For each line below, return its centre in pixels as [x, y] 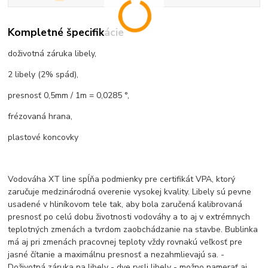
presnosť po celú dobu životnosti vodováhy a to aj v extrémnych [129, 217]
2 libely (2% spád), [43, 74]
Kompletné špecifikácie [66, 32]
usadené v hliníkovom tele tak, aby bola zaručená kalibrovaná [125, 204]
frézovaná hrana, [40, 116]
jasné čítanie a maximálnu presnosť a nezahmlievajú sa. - [116, 254]
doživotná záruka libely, [52, 53]
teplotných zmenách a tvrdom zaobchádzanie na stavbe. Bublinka [133, 229]
